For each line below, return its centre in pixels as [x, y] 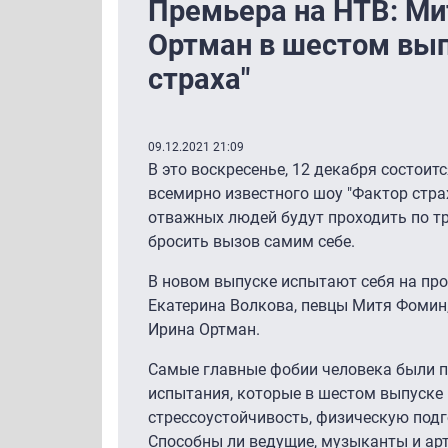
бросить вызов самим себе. [251, 241]
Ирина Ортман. [204, 329]
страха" [199, 78]
